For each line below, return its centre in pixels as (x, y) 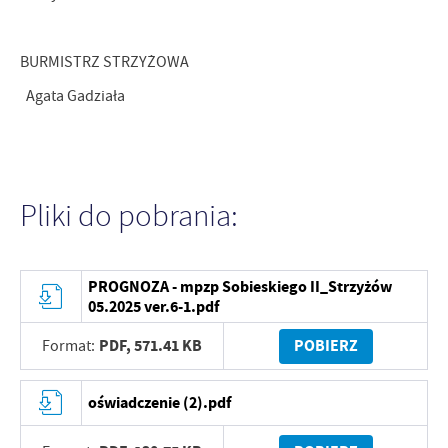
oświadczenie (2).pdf (160, 402)
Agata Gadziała (72, 96)
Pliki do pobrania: (129, 216)
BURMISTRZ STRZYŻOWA (106, 62)
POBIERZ (325, 346)
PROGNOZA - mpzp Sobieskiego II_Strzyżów (240, 286)
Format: (69, 346)
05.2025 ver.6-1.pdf (154, 306)
